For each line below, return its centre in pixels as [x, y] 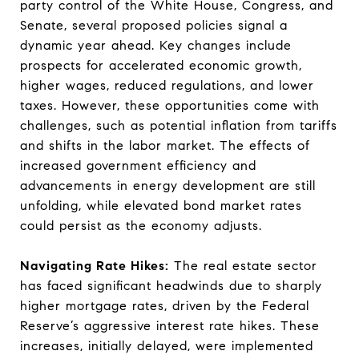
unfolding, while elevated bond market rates [161, 206]
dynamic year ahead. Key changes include [156, 45]
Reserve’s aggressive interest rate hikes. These [170, 326]
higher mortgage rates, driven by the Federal [165, 306]
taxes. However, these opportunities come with [170, 105]
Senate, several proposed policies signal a [154, 25]
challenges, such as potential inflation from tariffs [179, 125]
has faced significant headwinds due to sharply [171, 286]
